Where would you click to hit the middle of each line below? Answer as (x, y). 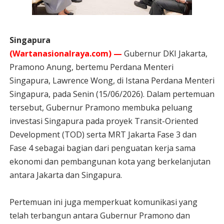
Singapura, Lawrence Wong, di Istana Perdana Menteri (112, 80)
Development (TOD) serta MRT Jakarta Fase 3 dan (103, 134)
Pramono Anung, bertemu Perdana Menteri (91, 67)
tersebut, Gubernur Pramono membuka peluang (101, 107)
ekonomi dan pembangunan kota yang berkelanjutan (110, 161)
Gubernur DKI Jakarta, (164, 53)
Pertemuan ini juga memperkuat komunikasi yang (103, 202)
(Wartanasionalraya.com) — (65, 53)
